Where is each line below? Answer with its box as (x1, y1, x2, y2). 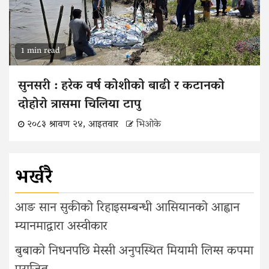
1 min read (21, 43, 60, 59)
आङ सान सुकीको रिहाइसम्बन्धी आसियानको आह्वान (15, 196, 240, 220)
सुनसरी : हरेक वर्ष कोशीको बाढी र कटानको (18, 74, 225, 98)
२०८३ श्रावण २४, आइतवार (24, 115, 121, 134)
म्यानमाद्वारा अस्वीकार (15, 214, 107, 239)
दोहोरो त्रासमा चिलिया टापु (18, 92, 141, 117)
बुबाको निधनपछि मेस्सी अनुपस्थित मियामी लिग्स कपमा (15, 239, 253, 264)
